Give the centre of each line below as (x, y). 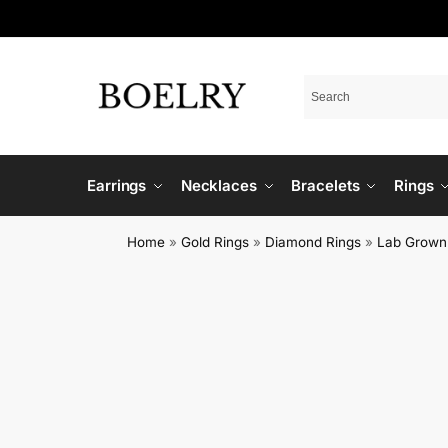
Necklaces (218, 185)
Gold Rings (215, 242)
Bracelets (325, 185)
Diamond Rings (313, 242)
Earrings (117, 185)
